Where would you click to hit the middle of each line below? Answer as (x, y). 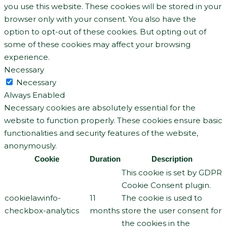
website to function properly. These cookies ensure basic (113, 120)
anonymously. (30, 145)
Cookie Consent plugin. (166, 185)
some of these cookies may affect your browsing (97, 44)
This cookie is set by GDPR (172, 172)
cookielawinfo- (33, 198)
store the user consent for (172, 210)
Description (172, 159)
